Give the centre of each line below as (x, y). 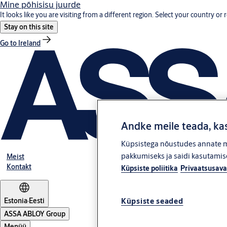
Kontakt (19, 167)
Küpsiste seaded (152, 201)
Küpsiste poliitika (149, 168)
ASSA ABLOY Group (35, 214)
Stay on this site (29, 27)
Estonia (16, 201)
